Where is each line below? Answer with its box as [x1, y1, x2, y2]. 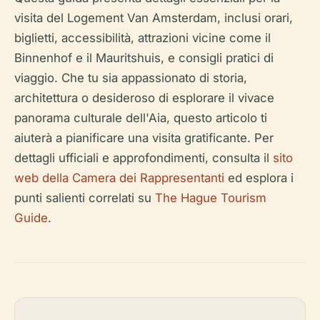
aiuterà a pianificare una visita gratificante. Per [14, 131, 274, 145]
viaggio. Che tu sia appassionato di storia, [14, 71, 247, 85]
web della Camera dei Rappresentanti [14, 171, 224, 185]
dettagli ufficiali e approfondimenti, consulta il [14, 151, 273, 165]
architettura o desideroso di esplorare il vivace [14, 91, 274, 105]
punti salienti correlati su [14, 191, 155, 205]
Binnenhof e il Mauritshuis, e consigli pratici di [14, 51, 274, 65]
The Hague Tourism [155, 191, 266, 205]
